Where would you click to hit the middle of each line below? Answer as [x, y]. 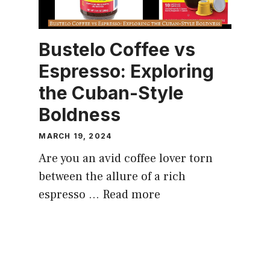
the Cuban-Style [111, 93]
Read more [132, 194]
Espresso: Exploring [127, 71]
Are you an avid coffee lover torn [126, 158]
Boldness [80, 114]
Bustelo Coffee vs [117, 49]
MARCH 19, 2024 [75, 136]
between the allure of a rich [112, 176]
